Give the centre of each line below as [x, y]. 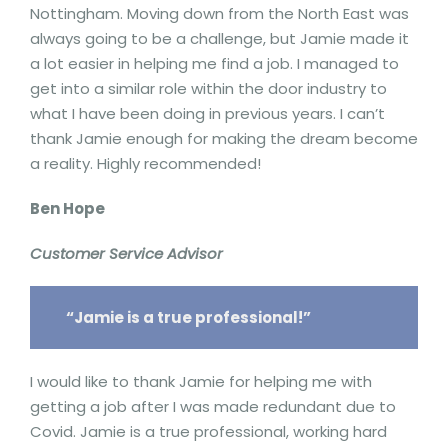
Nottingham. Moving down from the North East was [219, 13]
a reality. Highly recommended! [145, 163]
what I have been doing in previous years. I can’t [207, 113]
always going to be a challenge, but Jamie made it [219, 38]
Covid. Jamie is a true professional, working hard [208, 431]
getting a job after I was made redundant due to [213, 406]
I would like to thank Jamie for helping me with [201, 381]
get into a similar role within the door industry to [208, 88]
